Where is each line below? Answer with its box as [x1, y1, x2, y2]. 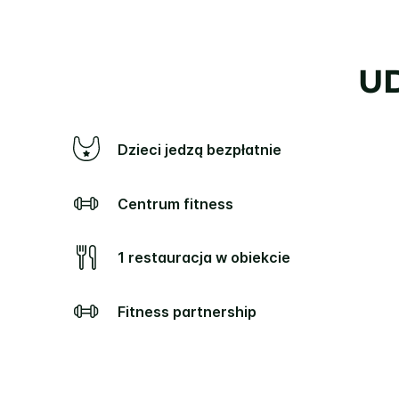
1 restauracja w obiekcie [125, 248, 290, 266]
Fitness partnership [126, 302, 256, 321]
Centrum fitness [128, 194, 233, 213]
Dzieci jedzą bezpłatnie [128, 140, 281, 159]
